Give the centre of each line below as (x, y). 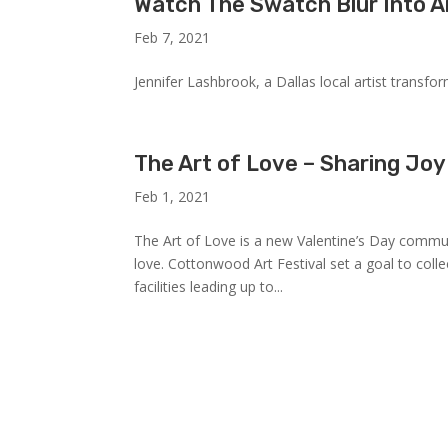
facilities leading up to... (209, 286)
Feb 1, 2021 (172, 196)
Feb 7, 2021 (172, 37)
